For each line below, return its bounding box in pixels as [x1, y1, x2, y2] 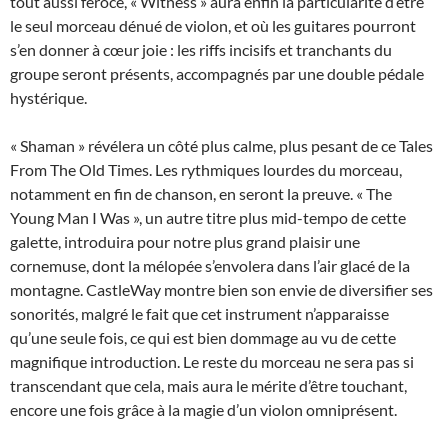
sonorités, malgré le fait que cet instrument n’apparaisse [10, 304, 389, 324]
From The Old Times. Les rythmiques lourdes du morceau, [10, 160, 402, 180]
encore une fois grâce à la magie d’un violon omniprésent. [10, 400, 397, 420]
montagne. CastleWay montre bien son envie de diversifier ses [10, 280, 433, 300]
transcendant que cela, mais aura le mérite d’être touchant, [10, 376, 407, 396]
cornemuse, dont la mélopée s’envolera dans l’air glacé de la [10, 256, 410, 276]
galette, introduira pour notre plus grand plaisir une [10, 232, 360, 252]
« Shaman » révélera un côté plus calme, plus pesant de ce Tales [10, 136, 433, 156]
